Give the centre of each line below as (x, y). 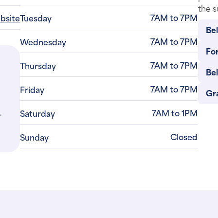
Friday (32, 89)
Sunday (35, 137)
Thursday (38, 65)
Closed (184, 136)
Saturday (38, 113)
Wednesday (43, 41)
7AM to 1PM (175, 112)
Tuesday (36, 18)
